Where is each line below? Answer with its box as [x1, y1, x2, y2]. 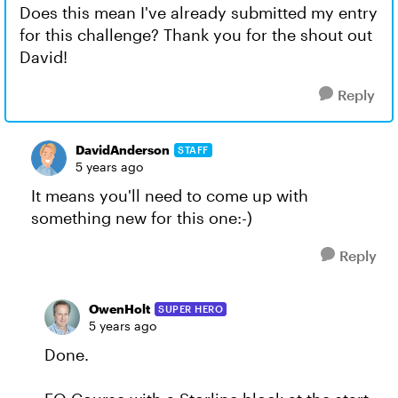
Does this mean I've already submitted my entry [20, 3, 378, 22]
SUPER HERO [158, 302, 223, 314]
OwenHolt [89, 301, 150, 316]
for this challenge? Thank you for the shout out [20, 25, 372, 44]
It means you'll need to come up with [31, 186, 308, 205]
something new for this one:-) [31, 208, 252, 227]
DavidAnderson [76, 142, 170, 157]
